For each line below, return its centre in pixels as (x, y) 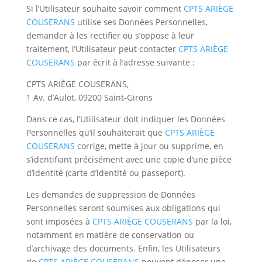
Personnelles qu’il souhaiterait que (95, 132)
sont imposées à (59, 221)
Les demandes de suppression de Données (111, 194)
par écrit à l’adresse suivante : (135, 62)
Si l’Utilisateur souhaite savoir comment (105, 8)
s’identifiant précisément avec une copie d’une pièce (129, 159)
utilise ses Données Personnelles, (141, 22)
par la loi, (212, 221)
